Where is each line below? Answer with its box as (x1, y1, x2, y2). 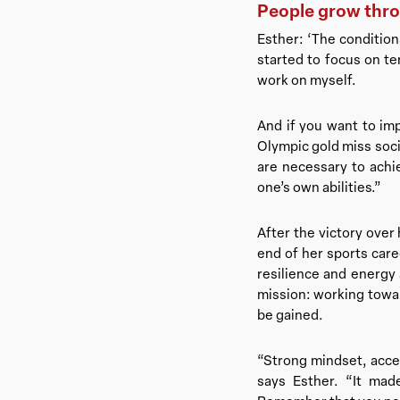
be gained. (257, 304, 324, 323)
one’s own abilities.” (257, 177, 382, 196)
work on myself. (257, 70, 357, 88)
